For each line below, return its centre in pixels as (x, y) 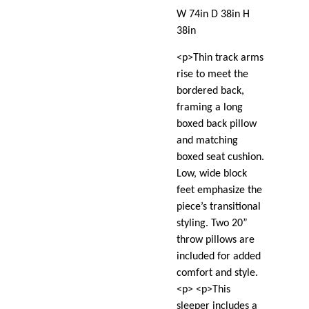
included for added (219, 257)
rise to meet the (213, 75)
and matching (208, 141)
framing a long (210, 108)
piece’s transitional (219, 207)
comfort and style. (218, 273)
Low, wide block (212, 174)
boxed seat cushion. (221, 158)
